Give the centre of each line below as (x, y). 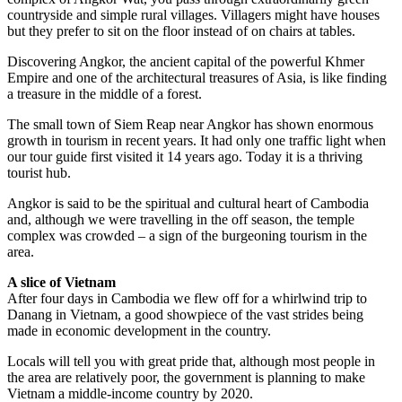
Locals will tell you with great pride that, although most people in (191, 361)
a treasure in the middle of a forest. (105, 93)
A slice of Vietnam (61, 282)
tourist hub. (39, 172)
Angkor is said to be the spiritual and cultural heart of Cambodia (188, 203)
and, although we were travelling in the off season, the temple (181, 219)
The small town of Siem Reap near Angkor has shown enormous (190, 124)
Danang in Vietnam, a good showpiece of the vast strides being (185, 314)
